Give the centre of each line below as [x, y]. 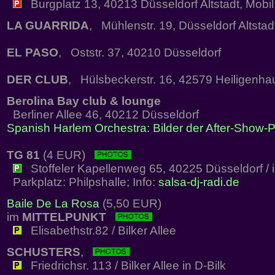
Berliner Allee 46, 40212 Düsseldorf [103, 115]
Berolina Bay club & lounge [84, 101]
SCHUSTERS [44, 252]
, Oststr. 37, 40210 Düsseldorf [140, 53]
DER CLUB [37, 80]
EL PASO [33, 53]
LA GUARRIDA [48, 26]
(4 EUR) [67, 155]
